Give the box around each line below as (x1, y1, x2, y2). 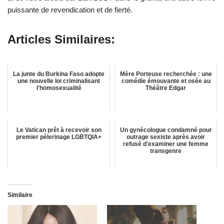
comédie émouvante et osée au (121, 77, 210, 84)
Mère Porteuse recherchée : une (119, 70, 212, 77)
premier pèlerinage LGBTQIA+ (16, 133, 101, 140)
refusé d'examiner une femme (123, 140, 208, 147)
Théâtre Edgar (145, 84, 186, 91)
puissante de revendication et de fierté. (7, 5, 132, 14)
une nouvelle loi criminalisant (17, 77, 100, 84)
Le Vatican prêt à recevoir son (16, 126, 101, 133)
